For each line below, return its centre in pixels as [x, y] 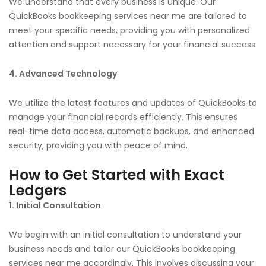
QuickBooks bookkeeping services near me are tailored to [128, 16]
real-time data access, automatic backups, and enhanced [132, 131]
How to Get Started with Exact [117, 175]
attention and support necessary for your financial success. [133, 44]
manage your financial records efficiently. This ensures [123, 117]
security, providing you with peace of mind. [98, 145]
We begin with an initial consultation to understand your [125, 234]
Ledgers [38, 190]
